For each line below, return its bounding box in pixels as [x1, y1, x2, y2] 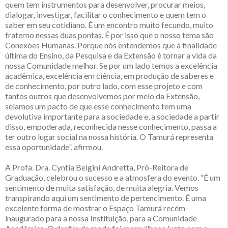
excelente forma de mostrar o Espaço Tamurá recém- [5, 203, 188, 213]
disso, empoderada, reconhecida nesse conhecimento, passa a [5, 122, 217, 132]
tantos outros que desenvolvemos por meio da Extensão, [5, 91, 199, 101]
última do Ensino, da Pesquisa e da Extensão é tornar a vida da [5, 50, 217, 61]
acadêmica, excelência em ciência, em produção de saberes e [5, 71, 214, 81]
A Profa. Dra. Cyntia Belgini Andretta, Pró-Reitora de [5, 162, 188, 173]
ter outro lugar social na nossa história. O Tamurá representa [5, 132, 213, 142]
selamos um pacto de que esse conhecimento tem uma [5, 101, 191, 111]
